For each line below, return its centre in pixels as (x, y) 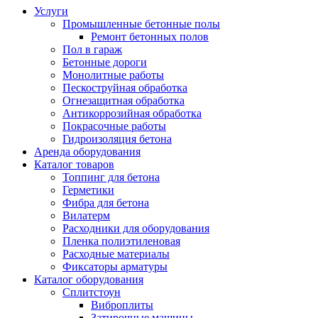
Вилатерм (86, 215)
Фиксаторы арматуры (115, 266)
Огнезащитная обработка (124, 100)
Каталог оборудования (89, 279)
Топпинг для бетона (111, 177)
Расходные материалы (116, 253)
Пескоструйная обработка (125, 87)
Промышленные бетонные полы (141, 23)
